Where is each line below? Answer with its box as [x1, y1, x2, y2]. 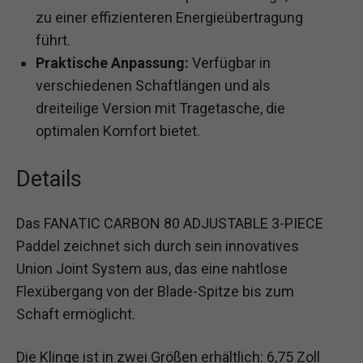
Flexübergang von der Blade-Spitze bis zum [16, 283, 294, 301]
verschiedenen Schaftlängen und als [36, 77, 271, 95]
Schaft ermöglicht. [16, 305, 135, 323]
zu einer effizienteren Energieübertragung [36, 9, 303, 27]
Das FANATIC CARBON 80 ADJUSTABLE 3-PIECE [16, 215, 323, 233]
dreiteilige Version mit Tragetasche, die [36, 100, 285, 117]
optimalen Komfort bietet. [36, 122, 200, 140]
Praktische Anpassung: [36, 54, 189, 72]
